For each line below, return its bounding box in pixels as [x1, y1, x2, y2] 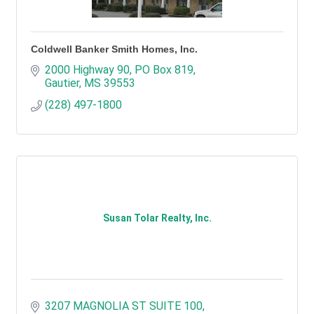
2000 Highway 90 [45, 63, 130, 76]
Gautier [45, 76, 79, 90]
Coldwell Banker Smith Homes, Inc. [31, 43, 198, 55]
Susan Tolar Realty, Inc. [102, 212, 212, 224]
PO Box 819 [135, 63, 193, 76]
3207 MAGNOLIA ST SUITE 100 [45, 299, 203, 313]
